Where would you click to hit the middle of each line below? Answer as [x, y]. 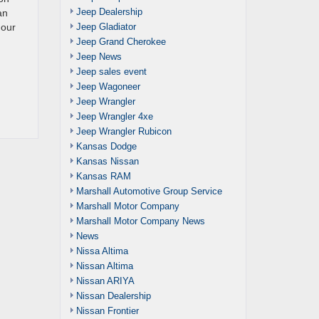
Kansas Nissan [107, 161]
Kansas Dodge [106, 146]
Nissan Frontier [107, 311]
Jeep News [99, 57]
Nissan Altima [104, 266]
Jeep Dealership [109, 12]
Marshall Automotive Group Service [149, 191]
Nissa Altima [102, 251]
